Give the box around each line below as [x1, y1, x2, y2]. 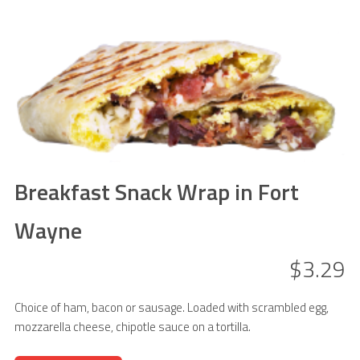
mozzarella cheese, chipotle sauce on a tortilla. [14, 317, 251, 337]
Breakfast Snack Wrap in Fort [14, 174, 299, 210]
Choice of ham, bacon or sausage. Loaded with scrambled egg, [14, 298, 329, 317]
